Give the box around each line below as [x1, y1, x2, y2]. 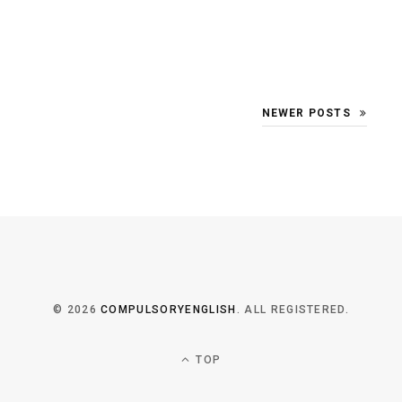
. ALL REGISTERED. [236, 303, 350, 316]
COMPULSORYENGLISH [100, 303, 237, 316]
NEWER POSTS [261, 107, 351, 119]
